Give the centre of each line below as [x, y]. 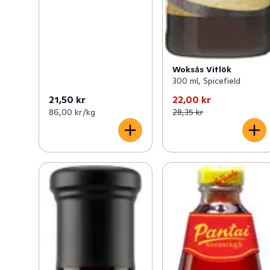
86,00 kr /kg [72, 112]
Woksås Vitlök [202, 69]
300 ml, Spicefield [207, 80]
